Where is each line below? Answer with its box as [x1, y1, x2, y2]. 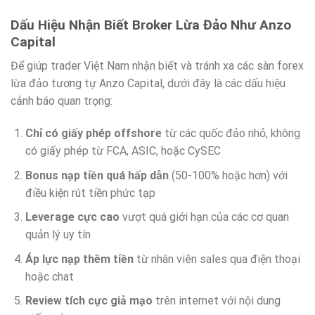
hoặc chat [25, 269, 74, 283]
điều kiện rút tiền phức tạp [25, 186, 155, 200]
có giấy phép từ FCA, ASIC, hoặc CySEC [25, 144, 221, 158]
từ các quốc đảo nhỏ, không [161, 127, 300, 141]
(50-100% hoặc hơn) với [168, 168, 288, 182]
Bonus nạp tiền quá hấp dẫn [25, 168, 169, 182]
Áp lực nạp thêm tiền [25, 252, 134, 266]
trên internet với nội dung [152, 294, 281, 308]
